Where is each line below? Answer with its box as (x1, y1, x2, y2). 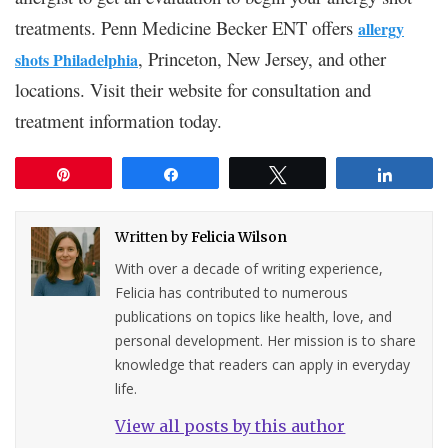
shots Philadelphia (15, 47, 138, 71)
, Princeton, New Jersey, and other (138, 45, 386, 71)
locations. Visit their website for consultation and (15, 76, 371, 102)
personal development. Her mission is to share (115, 330, 417, 350)
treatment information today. (15, 107, 222, 133)
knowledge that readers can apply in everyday (115, 354, 411, 374)
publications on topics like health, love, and (115, 306, 393, 326)
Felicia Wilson (191, 227, 288, 246)
